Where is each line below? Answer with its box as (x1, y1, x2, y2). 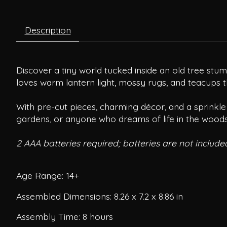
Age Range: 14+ (16, 170, 79, 181)
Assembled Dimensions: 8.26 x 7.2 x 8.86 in (16, 190, 183, 202)
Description (24, 24, 71, 35)
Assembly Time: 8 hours (16, 211, 113, 222)
